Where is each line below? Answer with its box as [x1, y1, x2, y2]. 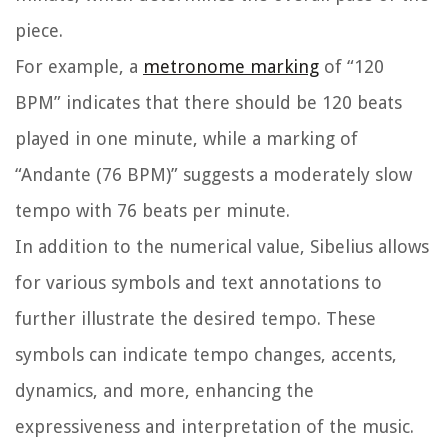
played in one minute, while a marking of [15, 128, 358, 150]
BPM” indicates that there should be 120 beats [15, 92, 402, 114]
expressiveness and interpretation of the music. [15, 416, 414, 438]
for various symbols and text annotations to [15, 272, 382, 294]
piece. [15, 20, 63, 42]
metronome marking [143, 56, 319, 78]
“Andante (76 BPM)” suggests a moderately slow [15, 164, 412, 186]
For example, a [15, 56, 143, 78]
